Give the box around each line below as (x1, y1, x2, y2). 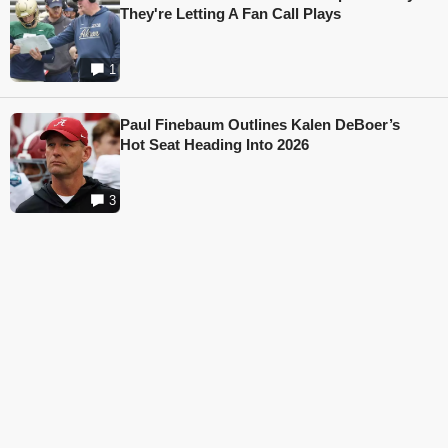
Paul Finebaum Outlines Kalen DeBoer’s (120, 116, 400, 134)
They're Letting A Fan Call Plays (120, 5, 341, 23)
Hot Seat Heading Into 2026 (120, 136, 309, 154)
